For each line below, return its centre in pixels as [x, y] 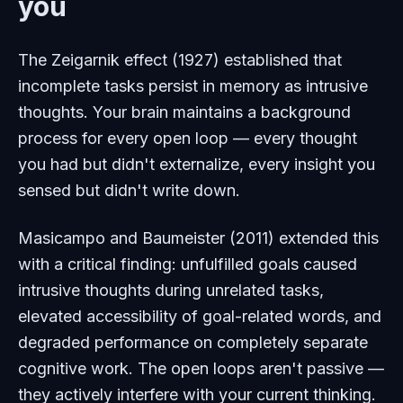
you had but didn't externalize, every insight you [197, 165]
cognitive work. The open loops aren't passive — [201, 369]
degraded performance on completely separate [193, 343]
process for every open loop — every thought [188, 139]
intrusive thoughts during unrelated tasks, [171, 291]
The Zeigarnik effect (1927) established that [180, 60]
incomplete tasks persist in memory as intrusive [193, 86]
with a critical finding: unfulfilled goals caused [188, 264]
